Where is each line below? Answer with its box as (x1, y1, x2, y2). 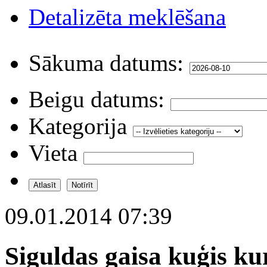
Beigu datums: (29, 86, 164, 112)
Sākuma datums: (29, 49, 184, 76)
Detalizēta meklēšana (29, 4, 226, 30)
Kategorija (29, 113, 127, 139)
